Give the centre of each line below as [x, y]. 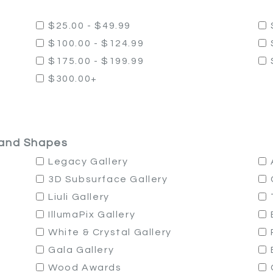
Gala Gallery [81, 250]
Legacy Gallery [88, 161]
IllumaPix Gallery [92, 214]
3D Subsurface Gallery [108, 179]
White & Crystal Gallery [110, 232]
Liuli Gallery [79, 197]
